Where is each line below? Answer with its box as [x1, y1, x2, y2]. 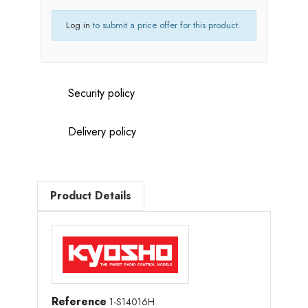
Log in [66, 19, 90, 32]
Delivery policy [68, 124, 136, 140]
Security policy [68, 85, 135, 101]
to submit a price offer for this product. [90, 19, 241, 32]
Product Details [50, 188, 131, 203]
